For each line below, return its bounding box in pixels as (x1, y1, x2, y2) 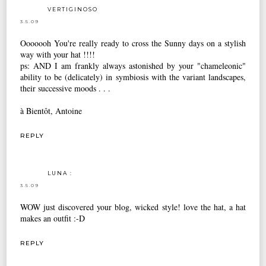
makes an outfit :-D (20, 212, 85, 224)
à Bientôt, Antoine (20, 104, 83, 116)
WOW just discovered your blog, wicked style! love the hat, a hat (20, 201, 246, 213)
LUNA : (47, 169, 73, 176)
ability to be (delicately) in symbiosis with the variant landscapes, (20, 71, 246, 83)
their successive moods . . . (20, 82, 111, 94)
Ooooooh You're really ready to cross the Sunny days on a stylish (20, 37, 246, 49)
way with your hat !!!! (20, 48, 96, 60)
